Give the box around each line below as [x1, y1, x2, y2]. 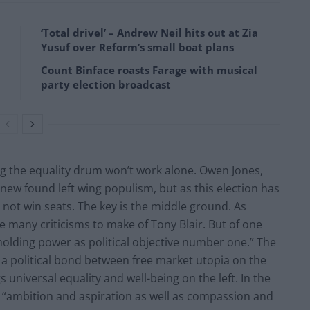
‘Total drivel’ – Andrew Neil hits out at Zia [41, 25, 258, 39]
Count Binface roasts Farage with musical [41, 62, 257, 77]
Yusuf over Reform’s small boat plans [41, 39, 234, 54]
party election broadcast [41, 77, 171, 91]
